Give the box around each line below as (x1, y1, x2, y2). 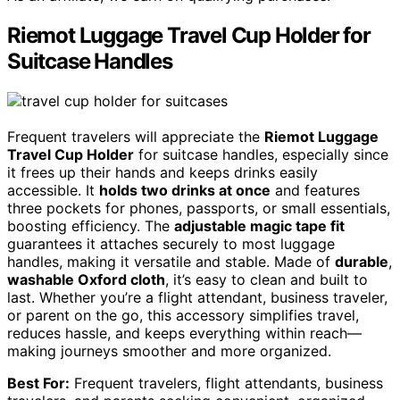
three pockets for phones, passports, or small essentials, (7, 198, 390, 217)
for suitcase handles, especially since (134, 145, 388, 163)
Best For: (7, 373, 70, 392)
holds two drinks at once (99, 180, 271, 199)
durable (335, 252, 388, 271)
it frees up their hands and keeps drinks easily (7, 162, 318, 181)
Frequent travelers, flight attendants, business (70, 373, 383, 392)
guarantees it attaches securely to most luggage (7, 234, 335, 253)
